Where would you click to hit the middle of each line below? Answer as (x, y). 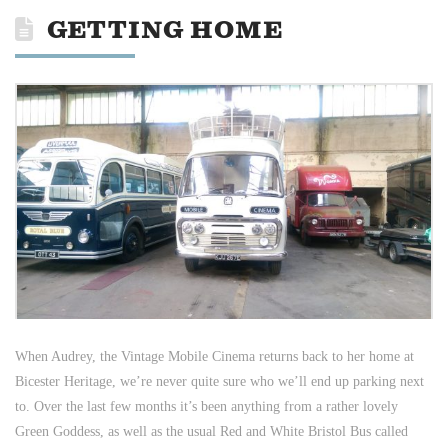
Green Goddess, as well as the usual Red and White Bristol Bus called (211, 431)
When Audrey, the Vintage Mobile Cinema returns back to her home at (214, 356)
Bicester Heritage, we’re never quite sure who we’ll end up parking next (219, 381)
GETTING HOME (165, 30)
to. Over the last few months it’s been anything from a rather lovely (206, 406)
